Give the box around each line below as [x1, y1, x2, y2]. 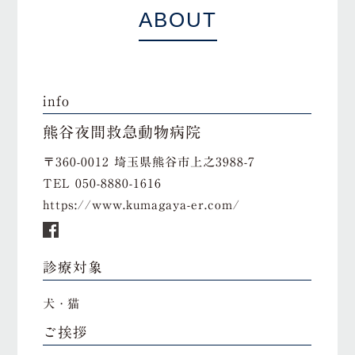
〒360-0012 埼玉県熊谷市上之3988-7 [43, 156, 261, 169]
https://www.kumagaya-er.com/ [43, 199, 241, 212]
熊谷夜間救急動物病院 [43, 124, 202, 139]
